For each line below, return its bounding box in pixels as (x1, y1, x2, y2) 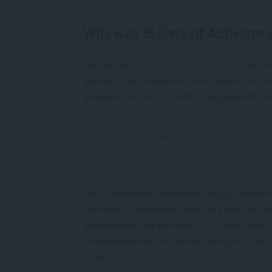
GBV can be (83, 58, 132, 70)
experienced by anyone (132, 58, 231, 70)
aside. (83, 250, 109, 262)
